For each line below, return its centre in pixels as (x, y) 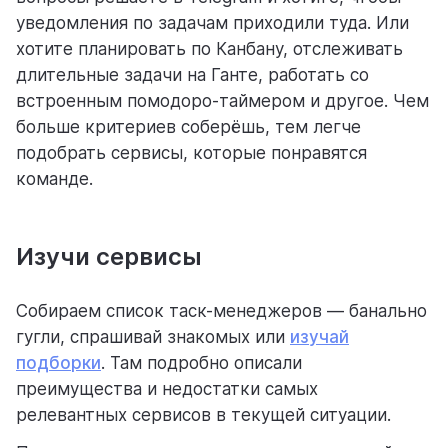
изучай (319, 337)
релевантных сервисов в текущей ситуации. (203, 415)
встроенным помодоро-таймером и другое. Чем (222, 101)
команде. (54, 179)
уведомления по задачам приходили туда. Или (212, 23)
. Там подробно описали (201, 363)
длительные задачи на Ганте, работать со (192, 75)
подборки (58, 363)
